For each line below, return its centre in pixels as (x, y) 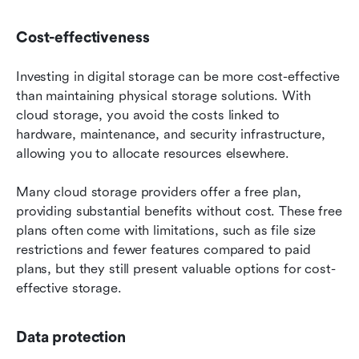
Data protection (71, 337)
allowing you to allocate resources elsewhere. (153, 153)
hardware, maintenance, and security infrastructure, (171, 134)
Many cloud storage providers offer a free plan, (159, 192)
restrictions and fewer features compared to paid (163, 249)
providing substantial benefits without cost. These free (179, 211)
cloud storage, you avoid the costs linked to (148, 115)
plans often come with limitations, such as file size (166, 230)
